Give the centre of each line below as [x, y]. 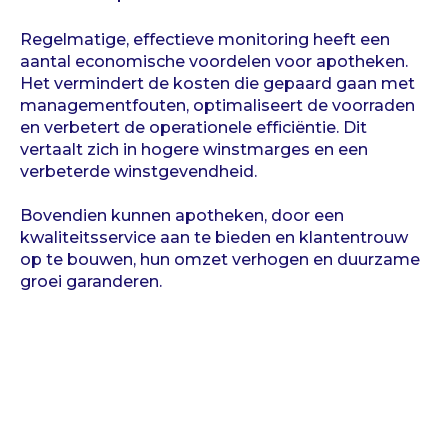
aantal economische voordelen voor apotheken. [214, 61]
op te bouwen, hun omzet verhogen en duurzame [220, 260]
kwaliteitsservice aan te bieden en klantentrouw [214, 238]
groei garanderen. [91, 282]
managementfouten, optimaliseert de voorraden [217, 105]
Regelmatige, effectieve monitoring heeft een [205, 39]
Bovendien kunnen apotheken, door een [182, 216]
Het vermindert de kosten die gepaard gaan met [217, 83]
